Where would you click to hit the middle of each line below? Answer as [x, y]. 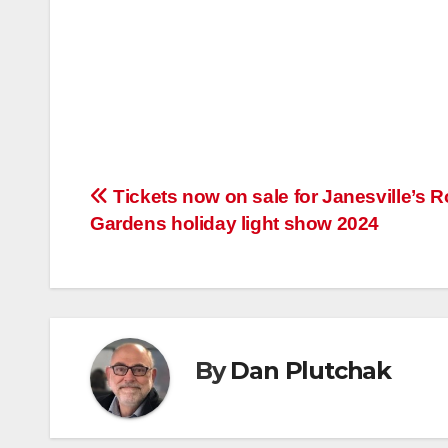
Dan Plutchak [311, 370]
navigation [170, 245]
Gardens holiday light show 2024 [235, 224]
